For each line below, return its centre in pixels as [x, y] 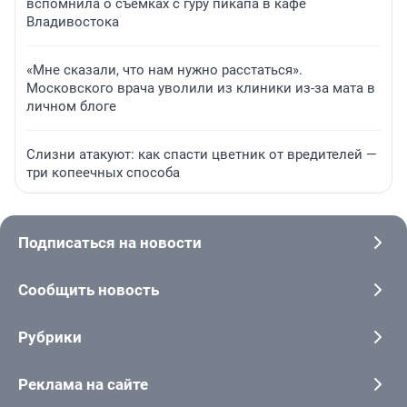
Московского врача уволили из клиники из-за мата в [201, 89]
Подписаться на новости [110, 243]
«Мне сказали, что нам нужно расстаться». [164, 70]
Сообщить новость [89, 290]
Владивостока [73, 22]
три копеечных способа [103, 173]
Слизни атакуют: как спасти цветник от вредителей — [202, 155]
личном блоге [71, 107]
